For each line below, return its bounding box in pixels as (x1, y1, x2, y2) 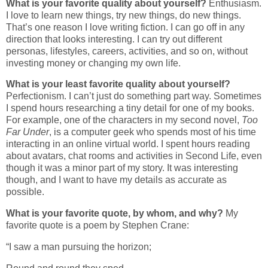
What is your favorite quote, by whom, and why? (6, 208, 226, 219)
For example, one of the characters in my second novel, (6, 115, 242, 126)
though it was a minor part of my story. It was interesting (6, 163, 238, 173)
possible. (6, 187, 44, 197)
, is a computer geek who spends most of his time (49, 127, 256, 138)
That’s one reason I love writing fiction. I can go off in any (6, 22, 245, 32)
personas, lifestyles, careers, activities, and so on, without (6, 45, 248, 56)
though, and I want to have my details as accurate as (6, 175, 227, 185)
